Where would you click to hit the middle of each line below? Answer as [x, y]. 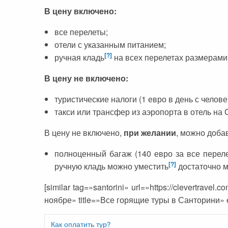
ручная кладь [79, 57]
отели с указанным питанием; [110, 44]
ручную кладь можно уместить [111, 166]
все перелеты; [81, 32]
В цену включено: [80, 11]
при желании [150, 132]
